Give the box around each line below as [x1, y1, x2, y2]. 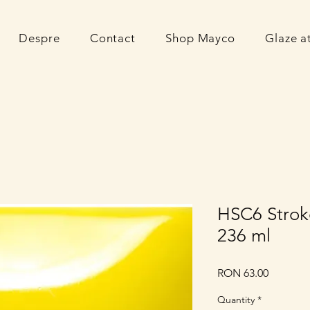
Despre [19, 31, 60, 45]
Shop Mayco [165, 31, 235, 45]
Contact [89, 31, 136, 45]
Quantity [217, 293, 255, 306]
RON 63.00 [217, 266, 268, 280]
